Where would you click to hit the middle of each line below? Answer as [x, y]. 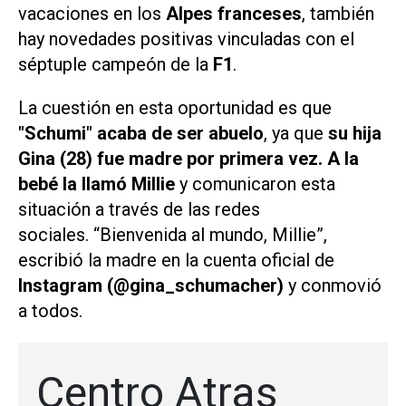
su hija [355, 134]
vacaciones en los [92, 13]
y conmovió [333, 286]
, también [338, 13]
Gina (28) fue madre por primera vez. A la [188, 159]
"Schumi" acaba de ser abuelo [141, 134]
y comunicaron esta [257, 184]
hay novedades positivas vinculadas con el [186, 39]
